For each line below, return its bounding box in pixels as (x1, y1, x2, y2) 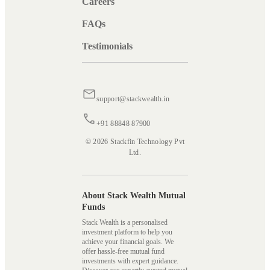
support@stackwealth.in (96, 95, 170, 104)
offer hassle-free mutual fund (82, 247, 165, 256)
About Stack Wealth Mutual (82, 191, 186, 201)
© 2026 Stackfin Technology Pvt (85, 137, 185, 146)
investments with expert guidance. (82, 257, 180, 266)
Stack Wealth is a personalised (82, 218, 168, 227)
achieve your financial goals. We (82, 237, 174, 246)
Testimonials (82, 41, 133, 52)
